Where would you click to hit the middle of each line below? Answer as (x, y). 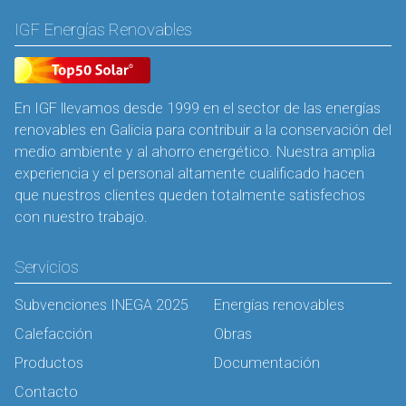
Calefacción (53, 333)
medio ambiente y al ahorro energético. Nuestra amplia (195, 152)
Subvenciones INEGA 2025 (101, 304)
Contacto (46, 391)
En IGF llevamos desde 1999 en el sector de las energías (198, 109)
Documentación (267, 362)
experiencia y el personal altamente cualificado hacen (189, 174)
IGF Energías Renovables (103, 30)
